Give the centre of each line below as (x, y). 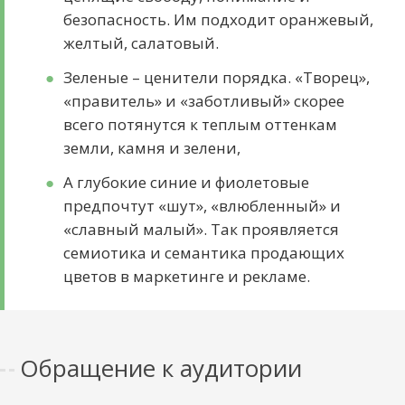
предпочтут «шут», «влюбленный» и (202, 206)
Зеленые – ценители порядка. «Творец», (217, 78)
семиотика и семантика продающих (204, 253)
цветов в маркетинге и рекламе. (187, 277)
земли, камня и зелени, (152, 148)
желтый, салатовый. (143, 43)
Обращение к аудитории (161, 368)
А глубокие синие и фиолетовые (187, 183)
